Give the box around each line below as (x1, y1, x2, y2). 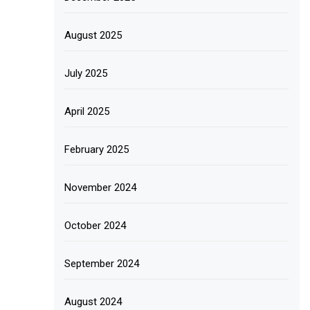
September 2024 (64, 257, 140, 271)
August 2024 (64, 295, 122, 309)
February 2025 (64, 143, 129, 156)
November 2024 (64, 181, 137, 194)
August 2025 (64, 29, 122, 42)
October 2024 (64, 219, 127, 232)
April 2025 (64, 105, 110, 118)
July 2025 (64, 67, 108, 80)
